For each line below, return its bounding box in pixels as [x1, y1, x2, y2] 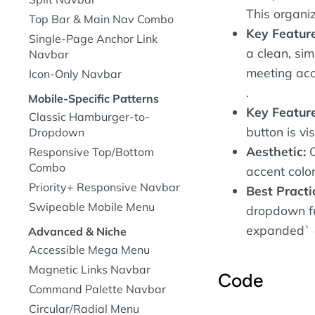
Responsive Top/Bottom [29, 145, 154, 159]
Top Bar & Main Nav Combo [29, 12, 174, 26]
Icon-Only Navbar [29, 67, 122, 81]
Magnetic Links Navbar [29, 262, 150, 276]
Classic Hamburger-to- [29, 110, 150, 124]
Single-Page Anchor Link [29, 32, 157, 46]
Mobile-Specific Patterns [28, 91, 159, 105]
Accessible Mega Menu [29, 243, 150, 257]
